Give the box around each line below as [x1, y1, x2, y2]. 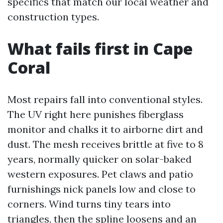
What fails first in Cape [7, 38, 193, 59]
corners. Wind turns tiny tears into [7, 198, 171, 210]
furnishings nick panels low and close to [7, 183, 196, 195]
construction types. [7, 10, 99, 23]
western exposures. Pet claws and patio [7, 168, 193, 180]
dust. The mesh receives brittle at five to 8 [7, 138, 204, 150]
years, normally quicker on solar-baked [7, 153, 192, 165]
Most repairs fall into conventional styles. [7, 93, 203, 106]
